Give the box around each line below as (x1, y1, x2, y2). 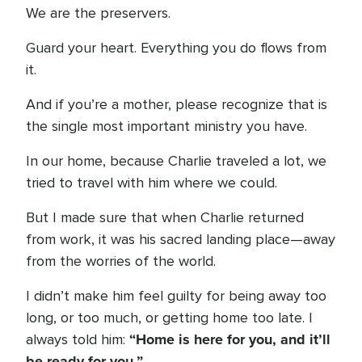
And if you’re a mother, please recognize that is (26, 95, 327, 113)
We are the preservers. (26, 4, 170, 22)
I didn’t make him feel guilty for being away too (26, 287, 326, 305)
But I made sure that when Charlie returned (26, 208, 304, 226)
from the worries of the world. (26, 252, 216, 270)
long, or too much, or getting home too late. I (26, 309, 313, 326)
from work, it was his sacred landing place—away (26, 230, 335, 248)
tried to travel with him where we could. (26, 174, 277, 192)
